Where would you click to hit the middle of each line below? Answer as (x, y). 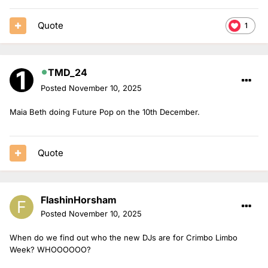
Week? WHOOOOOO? (51, 249)
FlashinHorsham (79, 200)
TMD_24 (68, 72)
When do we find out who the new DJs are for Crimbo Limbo (124, 237)
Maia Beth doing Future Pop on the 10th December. (105, 112)
